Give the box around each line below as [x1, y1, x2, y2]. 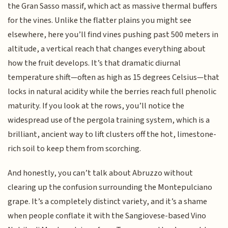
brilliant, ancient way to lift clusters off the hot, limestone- [8, 128, 217, 140]
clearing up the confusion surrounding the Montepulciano [8, 181, 213, 193]
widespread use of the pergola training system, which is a [8, 113, 210, 126]
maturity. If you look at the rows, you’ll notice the [8, 99, 185, 112]
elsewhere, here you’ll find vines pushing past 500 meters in [8, 28, 219, 41]
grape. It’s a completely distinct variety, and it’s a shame [8, 195, 208, 208]
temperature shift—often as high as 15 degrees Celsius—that [8, 71, 220, 83]
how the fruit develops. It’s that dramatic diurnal [8, 56, 181, 69]
